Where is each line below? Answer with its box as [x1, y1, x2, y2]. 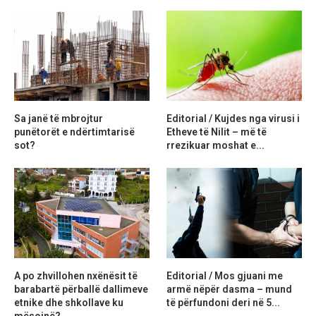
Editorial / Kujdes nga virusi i [166, 113, 300, 125]
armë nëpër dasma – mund [166, 284, 293, 296]
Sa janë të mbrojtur [14, 113, 103, 125]
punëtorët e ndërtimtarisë [14, 126, 135, 138]
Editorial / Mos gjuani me [166, 270, 284, 282]
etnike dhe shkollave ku [14, 297, 123, 309]
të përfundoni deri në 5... [166, 297, 281, 309]
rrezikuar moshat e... [166, 140, 265, 152]
